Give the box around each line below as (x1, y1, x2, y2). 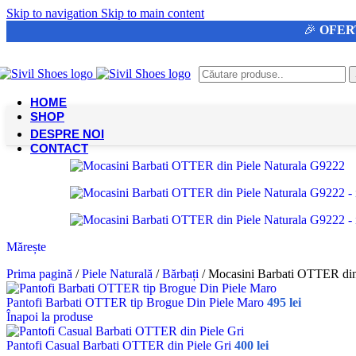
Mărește (6, 240, 46, 253)
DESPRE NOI (30, 127, 104, 141)
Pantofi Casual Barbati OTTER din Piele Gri (6, 339, 234, 352)
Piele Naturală (82, 267, 156, 281)
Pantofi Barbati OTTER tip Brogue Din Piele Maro (6, 296, 267, 309)
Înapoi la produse (6, 310, 93, 323)
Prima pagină (6, 267, 75, 281)
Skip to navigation (6, 6, 101, 20)
